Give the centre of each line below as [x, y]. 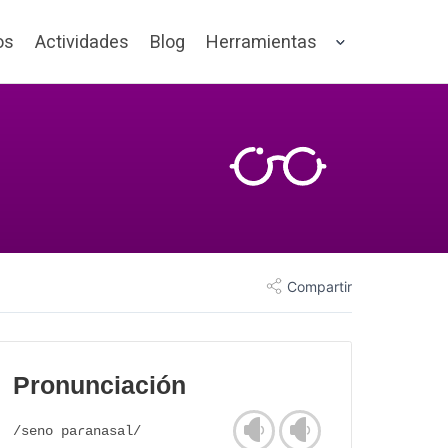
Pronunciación [99, 386]
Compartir [319, 286]
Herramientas [261, 41]
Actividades [82, 41]
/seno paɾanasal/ [77, 431]
